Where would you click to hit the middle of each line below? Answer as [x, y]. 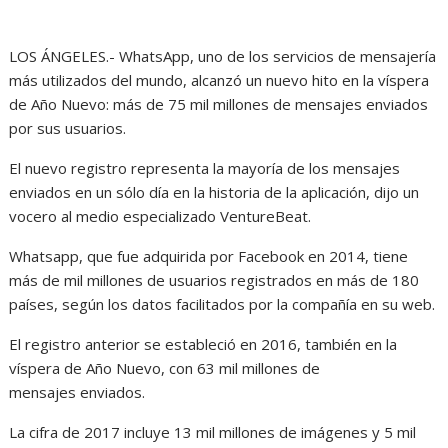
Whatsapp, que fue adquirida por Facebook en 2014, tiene [209, 256]
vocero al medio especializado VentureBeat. [160, 216]
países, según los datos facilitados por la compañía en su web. [222, 304]
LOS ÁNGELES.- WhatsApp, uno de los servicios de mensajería [223, 56]
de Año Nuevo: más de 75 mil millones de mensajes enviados [219, 104]
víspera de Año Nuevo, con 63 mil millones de [165, 368]
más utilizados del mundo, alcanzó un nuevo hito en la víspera [219, 80]
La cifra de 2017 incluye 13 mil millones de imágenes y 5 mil [213, 432]
